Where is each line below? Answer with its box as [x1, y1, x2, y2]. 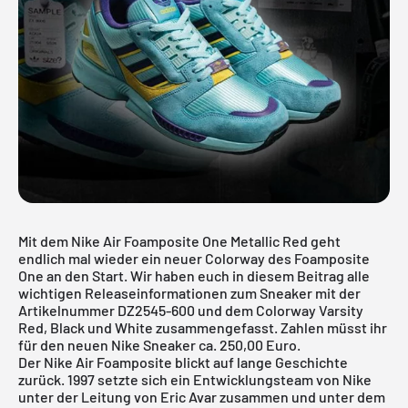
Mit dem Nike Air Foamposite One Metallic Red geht [18, 231, 341, 250]
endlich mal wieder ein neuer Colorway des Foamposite [18, 249, 370, 267]
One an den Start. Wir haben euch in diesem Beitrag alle [18, 266, 370, 284]
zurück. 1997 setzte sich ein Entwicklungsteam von [18, 370, 342, 388]
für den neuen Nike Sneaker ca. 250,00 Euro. [18, 335, 301, 353]
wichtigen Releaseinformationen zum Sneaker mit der [18, 283, 361, 301]
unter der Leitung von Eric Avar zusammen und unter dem [18, 387, 385, 405]
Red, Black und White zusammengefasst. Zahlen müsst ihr [18, 318, 387, 336]
